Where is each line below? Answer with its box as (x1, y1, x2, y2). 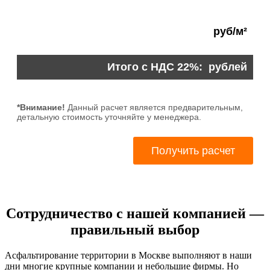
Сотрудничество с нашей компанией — (6, 206, 264, 222)
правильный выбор (71, 222, 199, 238)
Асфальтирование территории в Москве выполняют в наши (5, 250, 252, 260)
